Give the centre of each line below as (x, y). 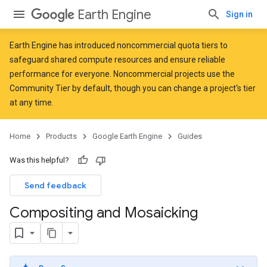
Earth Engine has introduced (63, 45)
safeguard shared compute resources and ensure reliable (117, 60)
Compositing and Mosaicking (104, 213)
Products (61, 136)
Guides (190, 136)
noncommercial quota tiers (167, 45)
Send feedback (55, 185)
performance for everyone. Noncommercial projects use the (122, 74)
